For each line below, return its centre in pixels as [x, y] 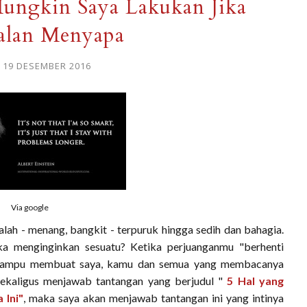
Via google [30, 207]
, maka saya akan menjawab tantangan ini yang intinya [153, 298]
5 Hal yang [256, 281]
